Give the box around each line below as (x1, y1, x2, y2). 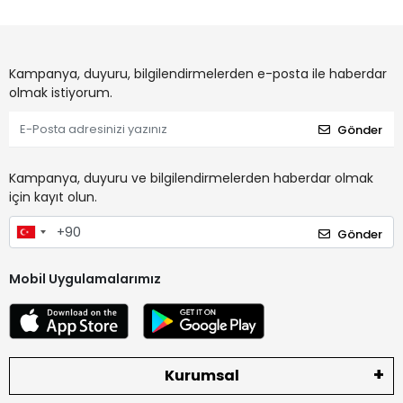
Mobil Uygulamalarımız (9, 269, 161, 288)
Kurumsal (164, 364, 239, 386)
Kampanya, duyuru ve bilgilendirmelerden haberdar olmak (9, 169, 373, 188)
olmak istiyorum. (9, 84, 112, 103)
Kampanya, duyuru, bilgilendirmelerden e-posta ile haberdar (9, 65, 387, 84)
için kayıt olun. (9, 188, 97, 207)
